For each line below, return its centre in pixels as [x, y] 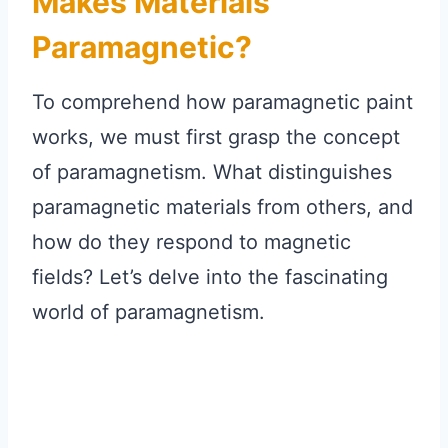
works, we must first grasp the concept [216, 136]
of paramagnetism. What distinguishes [212, 171]
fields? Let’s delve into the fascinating [210, 276]
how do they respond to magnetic [191, 241]
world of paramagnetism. [148, 311]
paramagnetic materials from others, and [222, 206]
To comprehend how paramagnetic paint [222, 101]
